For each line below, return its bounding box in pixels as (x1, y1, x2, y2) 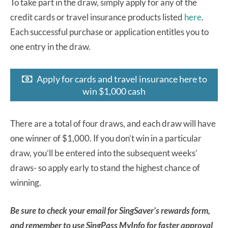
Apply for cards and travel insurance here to (36, 73, 207, 84)
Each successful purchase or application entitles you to (10, 26, 209, 37)
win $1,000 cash (82, 85, 146, 97)
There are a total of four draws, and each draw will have (10, 118, 216, 129)
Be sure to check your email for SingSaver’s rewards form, (10, 205, 210, 216)
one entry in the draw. (10, 41, 91, 52)
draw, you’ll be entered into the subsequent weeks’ (10, 148, 197, 159)
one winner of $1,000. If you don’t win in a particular (10, 133, 202, 144)
